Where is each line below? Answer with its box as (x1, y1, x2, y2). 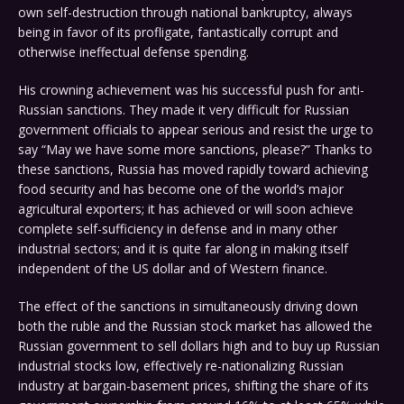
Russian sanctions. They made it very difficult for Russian (18, 101, 349, 119)
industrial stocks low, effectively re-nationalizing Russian (18, 357, 344, 375)
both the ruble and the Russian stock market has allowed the (18, 317, 372, 335)
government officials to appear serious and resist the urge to (18, 121, 373, 139)
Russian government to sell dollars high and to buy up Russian (18, 337, 380, 355)
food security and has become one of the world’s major (18, 180, 344, 198)
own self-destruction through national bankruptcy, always (18, 4, 353, 22)
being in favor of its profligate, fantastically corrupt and (18, 23, 338, 41)
